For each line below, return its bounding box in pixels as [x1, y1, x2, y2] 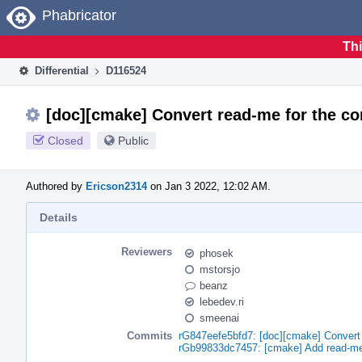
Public [118, 133, 149, 147]
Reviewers [121, 245, 172, 258]
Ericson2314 [86, 179, 147, 192]
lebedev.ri [200, 295, 244, 308]
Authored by [26, 179, 86, 192]
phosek [200, 246, 234, 259]
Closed [48, 133, 83, 147]
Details [40, 210, 78, 224]
